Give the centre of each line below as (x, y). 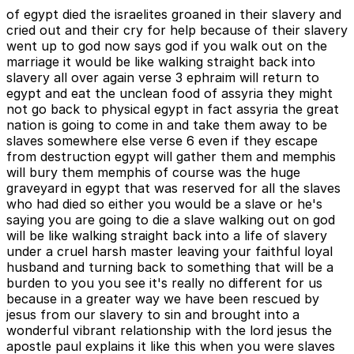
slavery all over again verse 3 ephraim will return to (163, 77)
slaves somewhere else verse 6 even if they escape (162, 140)
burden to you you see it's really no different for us (164, 282)
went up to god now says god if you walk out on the (167, 45)
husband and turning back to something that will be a (170, 267)
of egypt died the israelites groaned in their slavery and (174, 14)
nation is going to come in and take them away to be (167, 124)
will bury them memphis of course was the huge (153, 172)
